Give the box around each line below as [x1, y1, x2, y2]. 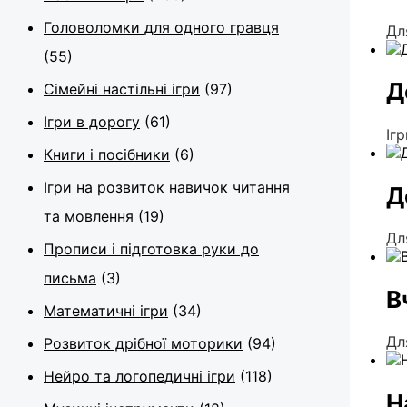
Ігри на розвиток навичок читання [44, 177, 290, 196]
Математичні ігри [44, 301, 168, 320]
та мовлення [44, 206, 134, 225]
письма [44, 268, 96, 287]
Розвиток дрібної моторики [44, 333, 243, 352]
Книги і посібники [44, 144, 170, 164]
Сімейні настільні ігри [44, 79, 200, 98]
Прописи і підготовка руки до [44, 239, 259, 258]
